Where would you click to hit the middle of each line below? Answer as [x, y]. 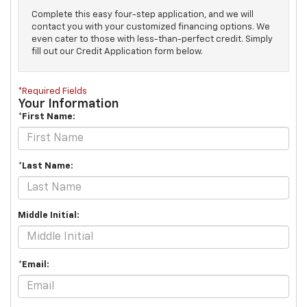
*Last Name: [46, 167]
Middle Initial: [49, 216]
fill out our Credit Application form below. [117, 52]
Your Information [68, 105]
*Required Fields [52, 92]
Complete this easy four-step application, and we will [143, 15]
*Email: [34, 265]
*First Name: [47, 117]
